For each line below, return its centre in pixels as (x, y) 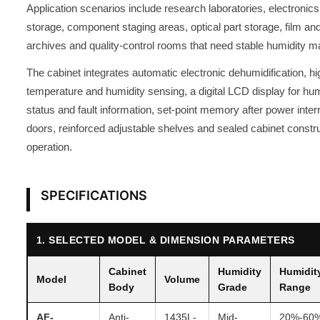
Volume (182, 279)
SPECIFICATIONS (94, 195)
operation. (49, 146)
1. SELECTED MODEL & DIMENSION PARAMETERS (165, 240)
